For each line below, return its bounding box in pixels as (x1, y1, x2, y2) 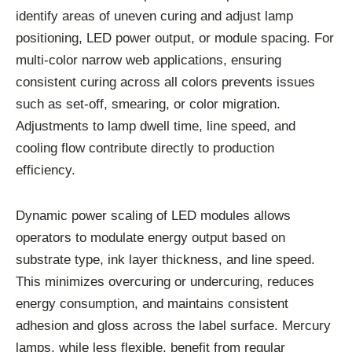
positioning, (16, 30, 86, 46)
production (213, 140, 274, 156)
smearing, (112, 96, 174, 112)
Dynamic (16, 207, 71, 223)
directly (151, 140, 198, 156)
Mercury (282, 317, 331, 333)
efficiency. (16, 162, 75, 178)
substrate (16, 251, 75, 267)
